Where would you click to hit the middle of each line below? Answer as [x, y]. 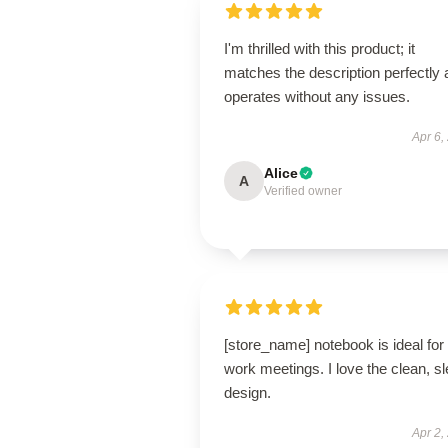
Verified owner [303, 191]
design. [247, 392]
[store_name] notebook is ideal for [334, 344]
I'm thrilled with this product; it [319, 48]
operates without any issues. [317, 96]
